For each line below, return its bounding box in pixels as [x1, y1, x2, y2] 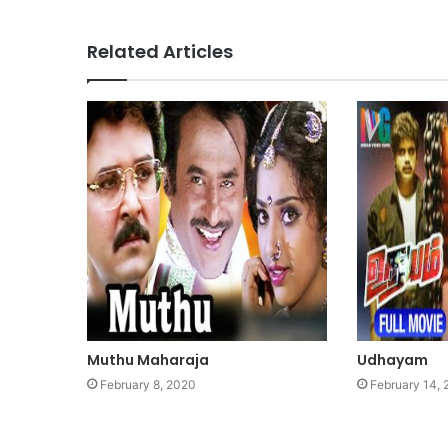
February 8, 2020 [100, 376, 196, 392]
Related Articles [87, 38, 233, 64]
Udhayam [356, 349, 428, 370]
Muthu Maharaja [87, 349, 209, 370]
